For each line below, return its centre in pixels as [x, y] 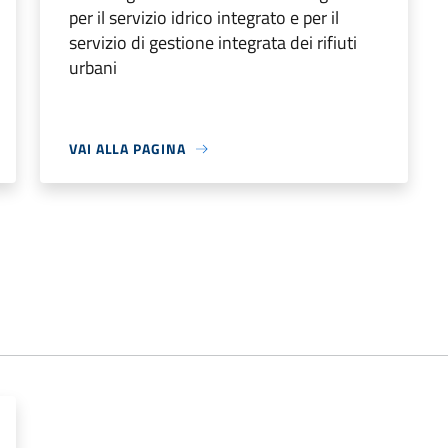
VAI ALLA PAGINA [127, 148]
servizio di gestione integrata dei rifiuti [213, 42]
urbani [93, 67]
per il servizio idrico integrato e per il [204, 17]
